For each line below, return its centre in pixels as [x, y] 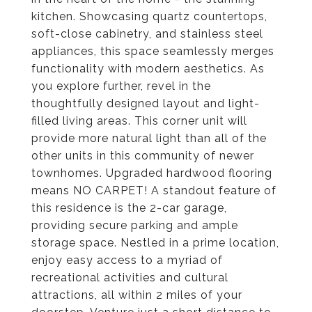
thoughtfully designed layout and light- [146, 103]
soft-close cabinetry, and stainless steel [147, 34]
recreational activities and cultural [130, 278]
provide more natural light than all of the [149, 138]
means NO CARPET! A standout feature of [154, 190]
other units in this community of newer [143, 156]
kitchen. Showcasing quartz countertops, [149, 16]
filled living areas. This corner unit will [139, 121]
